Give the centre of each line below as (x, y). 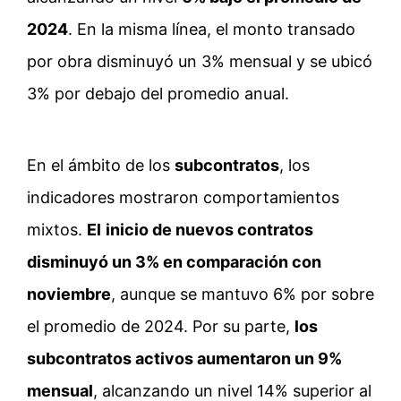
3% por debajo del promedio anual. (158, 94)
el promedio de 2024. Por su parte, (161, 327)
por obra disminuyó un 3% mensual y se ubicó (200, 62)
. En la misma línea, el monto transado (212, 30)
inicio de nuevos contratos (209, 230)
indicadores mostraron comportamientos (183, 198)
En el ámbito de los (101, 166)
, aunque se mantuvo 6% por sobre (243, 294)
